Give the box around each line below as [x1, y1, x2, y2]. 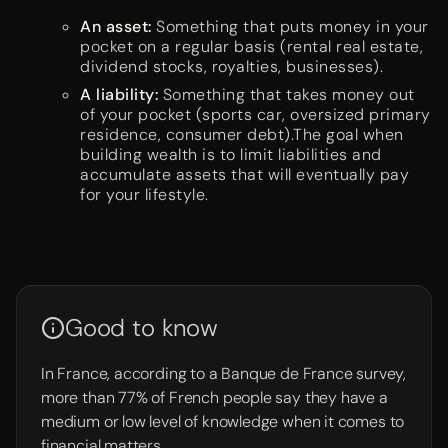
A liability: [80, 84, 158, 105]
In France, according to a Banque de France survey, [41, 363, 407, 384]
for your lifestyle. [80, 184, 209, 205]
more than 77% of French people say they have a [41, 387, 388, 408]
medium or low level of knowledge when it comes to [41, 411, 405, 432]
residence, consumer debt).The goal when [80, 124, 404, 145]
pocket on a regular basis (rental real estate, [80, 36, 423, 57]
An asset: [80, 16, 152, 37]
